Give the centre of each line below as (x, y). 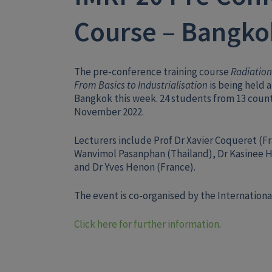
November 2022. (109, 112)
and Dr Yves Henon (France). (135, 167)
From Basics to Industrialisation (141, 85)
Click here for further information (147, 224)
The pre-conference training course (152, 72)
